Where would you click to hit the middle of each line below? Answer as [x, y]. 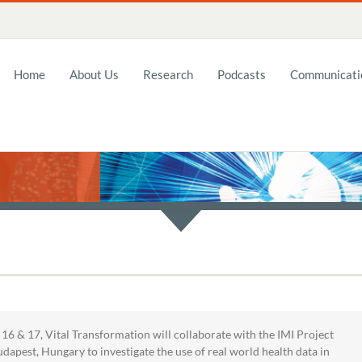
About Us [94, 74]
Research [168, 74]
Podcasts [242, 74]
